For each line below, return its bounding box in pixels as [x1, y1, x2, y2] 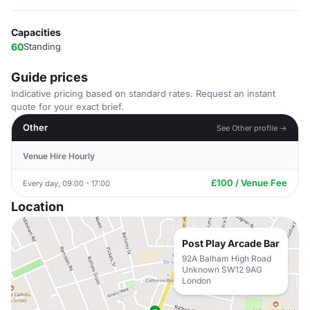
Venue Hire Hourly [23, 151, 95, 161]
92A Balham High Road [182, 253, 271, 264]
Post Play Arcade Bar [182, 237, 280, 249]
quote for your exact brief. [11, 101, 124, 112]
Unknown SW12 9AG [182, 264, 262, 275]
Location [11, 199, 64, 214]
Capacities [11, 26, 61, 38]
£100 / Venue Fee [211, 177, 287, 188]
